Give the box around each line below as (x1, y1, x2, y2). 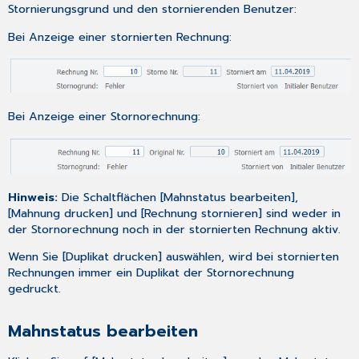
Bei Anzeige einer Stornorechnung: (8, 107, 201, 126)
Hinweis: (8, 188, 63, 206)
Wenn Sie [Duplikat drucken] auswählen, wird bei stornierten (8, 248, 340, 266)
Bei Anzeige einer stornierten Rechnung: (8, 27, 232, 46)
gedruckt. (8, 280, 62, 298)
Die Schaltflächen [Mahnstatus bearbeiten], (62, 188, 299, 206)
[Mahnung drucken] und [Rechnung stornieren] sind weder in (8, 204, 341, 222)
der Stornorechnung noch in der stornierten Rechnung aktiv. (8, 220, 341, 238)
